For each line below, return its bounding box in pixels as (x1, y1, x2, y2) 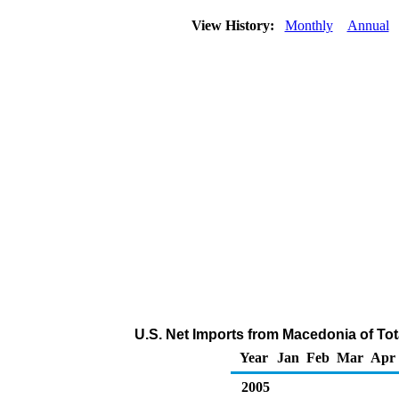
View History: (187, 18, 281, 33)
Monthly (284, 18, 333, 33)
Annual (346, 18, 389, 33)
